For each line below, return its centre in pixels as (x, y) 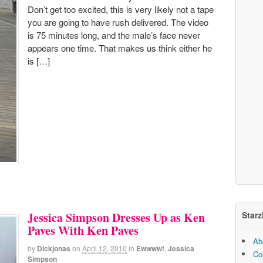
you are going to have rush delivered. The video (118, 22)
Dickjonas (54, 249)
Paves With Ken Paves (83, 231)
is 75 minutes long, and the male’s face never (114, 35)
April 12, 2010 (104, 248)
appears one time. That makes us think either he (120, 48)
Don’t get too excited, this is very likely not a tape (121, 9)
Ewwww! (150, 249)
